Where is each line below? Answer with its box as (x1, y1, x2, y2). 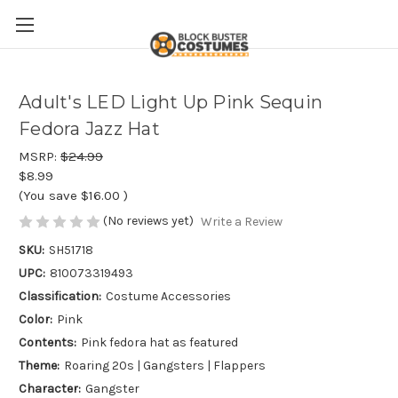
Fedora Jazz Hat (19, 118, 160, 140)
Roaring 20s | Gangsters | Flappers (63, 358, 266, 374)
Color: (19, 312, 52, 328)
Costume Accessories (105, 289, 231, 305)
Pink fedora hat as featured (80, 335, 238, 351)
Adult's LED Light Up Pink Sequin (19, 92, 322, 114)
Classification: (19, 289, 101, 305)
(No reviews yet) (103, 213, 194, 228)
